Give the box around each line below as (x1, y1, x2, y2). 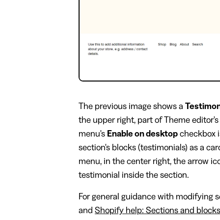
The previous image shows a (79, 102, 185, 111)
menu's (79, 129, 107, 138)
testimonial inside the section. (79, 170, 189, 180)
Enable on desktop (107, 129, 178, 138)
